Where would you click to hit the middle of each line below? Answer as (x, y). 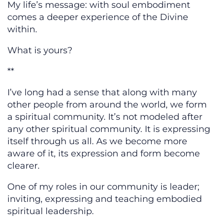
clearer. (23, 166)
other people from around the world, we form (107, 105)
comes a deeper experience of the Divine (98, 17)
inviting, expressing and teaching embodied (105, 199)
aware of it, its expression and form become (104, 154)
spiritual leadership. (53, 211)
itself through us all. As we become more (97, 142)
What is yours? (40, 51)
